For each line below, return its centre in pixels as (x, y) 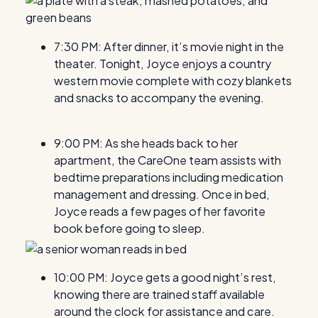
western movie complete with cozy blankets (173, 80)
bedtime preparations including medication (169, 177)
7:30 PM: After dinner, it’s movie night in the (169, 46)
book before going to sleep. (130, 228)
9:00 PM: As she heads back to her (146, 143)
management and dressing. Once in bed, (162, 194)
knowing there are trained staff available (159, 295)
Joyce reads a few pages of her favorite (160, 211)
